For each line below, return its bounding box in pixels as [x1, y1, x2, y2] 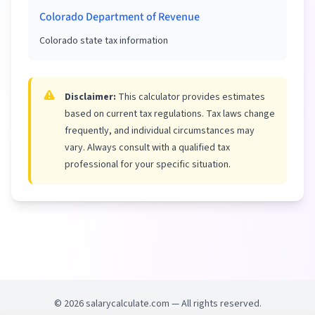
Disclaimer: [65, 90, 116, 105]
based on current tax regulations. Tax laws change [65, 107, 275, 122]
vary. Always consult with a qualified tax [65, 141, 230, 155]
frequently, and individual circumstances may [65, 124, 255, 139]
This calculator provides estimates [116, 90, 265, 105]
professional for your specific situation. [65, 157, 231, 172]
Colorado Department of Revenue [39, 9, 200, 25]
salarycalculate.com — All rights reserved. [83, 297, 262, 311]
